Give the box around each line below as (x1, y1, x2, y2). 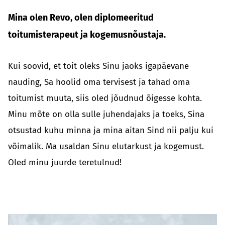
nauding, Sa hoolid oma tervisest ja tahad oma (8, 77, 190, 87)
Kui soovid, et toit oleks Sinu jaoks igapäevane (8, 61, 189, 71)
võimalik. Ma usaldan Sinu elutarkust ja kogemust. (8, 141, 204, 152)
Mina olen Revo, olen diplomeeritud (8, 12, 154, 23)
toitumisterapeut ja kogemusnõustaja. (8, 29, 166, 40)
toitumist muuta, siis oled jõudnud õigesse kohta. (8, 93, 202, 103)
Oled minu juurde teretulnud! (8, 157, 122, 168)
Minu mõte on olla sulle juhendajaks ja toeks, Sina (8, 109, 204, 120)
